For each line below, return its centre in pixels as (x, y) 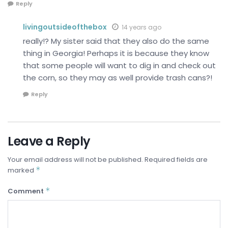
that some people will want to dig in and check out (119, 65)
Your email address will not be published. (75, 160)
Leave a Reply (49, 141)
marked (22, 170)
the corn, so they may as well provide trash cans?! (118, 77)
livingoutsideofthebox (65, 27)
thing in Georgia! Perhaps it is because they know (116, 53)
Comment (26, 191)
